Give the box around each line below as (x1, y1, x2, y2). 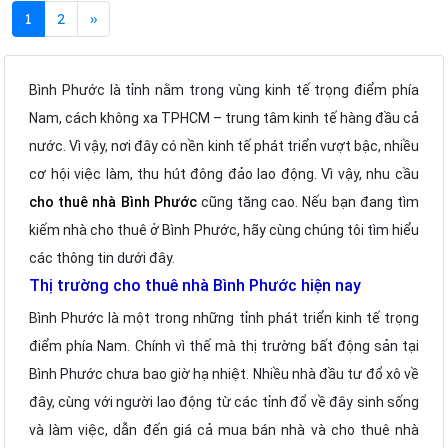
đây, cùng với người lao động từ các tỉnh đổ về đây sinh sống (29, 393, 419, 410)
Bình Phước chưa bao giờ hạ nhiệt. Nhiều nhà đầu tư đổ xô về (29, 365, 419, 382)
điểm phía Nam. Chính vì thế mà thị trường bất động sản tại (29, 337, 419, 354)
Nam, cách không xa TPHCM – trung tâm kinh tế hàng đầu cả (29, 109, 419, 126)
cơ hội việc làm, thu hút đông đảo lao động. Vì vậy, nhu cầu (29, 165, 419, 182)
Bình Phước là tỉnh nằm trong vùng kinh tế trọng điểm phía (29, 81, 419, 98)
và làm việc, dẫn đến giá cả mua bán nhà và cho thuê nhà (29, 421, 419, 438)
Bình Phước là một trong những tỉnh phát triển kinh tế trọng (29, 309, 419, 326)
